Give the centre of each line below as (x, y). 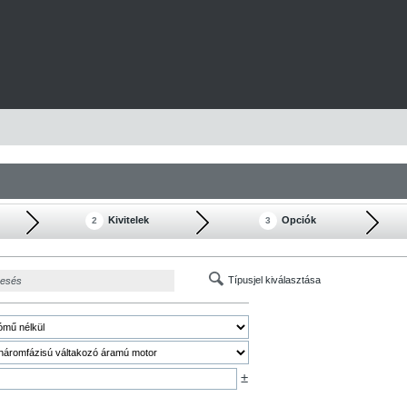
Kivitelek (129, 220)
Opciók (298, 220)
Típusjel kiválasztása (274, 280)
